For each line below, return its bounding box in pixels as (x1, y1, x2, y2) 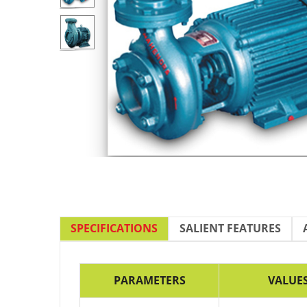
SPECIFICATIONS (71, 221, 158, 236)
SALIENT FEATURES (180, 221, 281, 236)
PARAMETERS (113, 273, 186, 288)
